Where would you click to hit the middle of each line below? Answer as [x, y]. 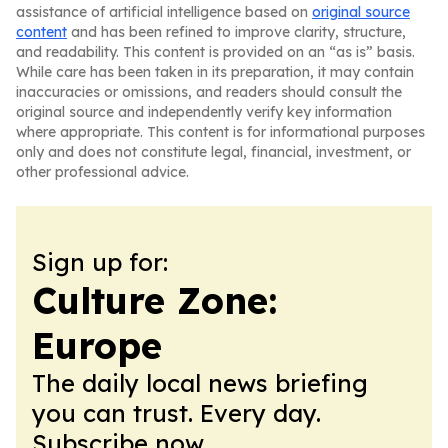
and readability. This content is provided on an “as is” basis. [215, 52]
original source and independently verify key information [204, 112]
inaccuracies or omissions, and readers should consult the [209, 92]
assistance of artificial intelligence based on [164, 12]
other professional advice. [102, 172]
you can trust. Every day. [176, 413]
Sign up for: [100, 262]
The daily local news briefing [200, 383]
